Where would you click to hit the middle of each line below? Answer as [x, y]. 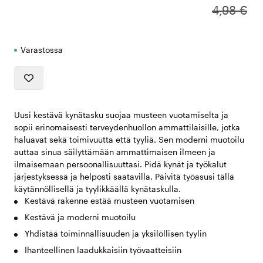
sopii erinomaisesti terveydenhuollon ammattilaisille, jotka [127, 127]
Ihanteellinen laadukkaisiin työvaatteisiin [103, 250]
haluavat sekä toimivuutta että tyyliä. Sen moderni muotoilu [129, 140]
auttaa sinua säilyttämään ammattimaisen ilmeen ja [115, 152]
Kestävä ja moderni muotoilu [80, 217]
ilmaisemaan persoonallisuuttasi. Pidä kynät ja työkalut [120, 164]
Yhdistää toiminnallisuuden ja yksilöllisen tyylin [116, 234]
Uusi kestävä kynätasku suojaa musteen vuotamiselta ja [121, 115]
